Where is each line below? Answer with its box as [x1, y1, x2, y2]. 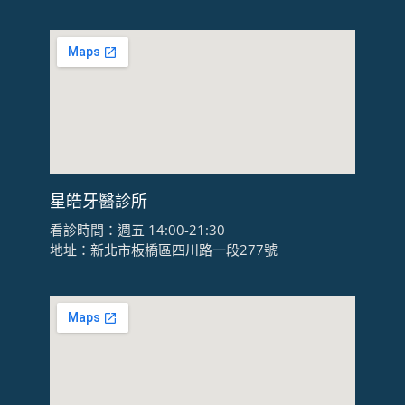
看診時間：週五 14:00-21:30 [49, 221, 225, 240]
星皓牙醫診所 [49, 190, 147, 212]
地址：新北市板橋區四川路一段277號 [49, 240, 278, 259]
